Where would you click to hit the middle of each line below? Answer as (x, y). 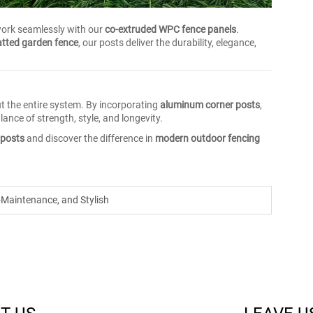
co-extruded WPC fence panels (170, 29)
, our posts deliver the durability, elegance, (167, 43)
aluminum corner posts (210, 105)
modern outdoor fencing (208, 138)
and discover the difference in (90, 138)
